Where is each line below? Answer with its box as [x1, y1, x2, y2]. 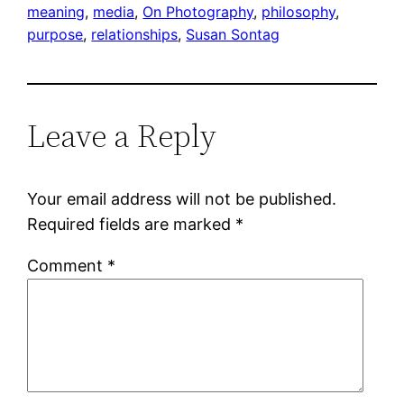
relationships [91, 24, 179, 43]
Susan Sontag [186, 24, 280, 43]
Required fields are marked [27, 214, 236, 234]
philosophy [262, 2, 336, 21]
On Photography [142, 2, 254, 21]
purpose [27, 24, 84, 43]
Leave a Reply [27, 113, 217, 158]
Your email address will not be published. [27, 188, 337, 208]
